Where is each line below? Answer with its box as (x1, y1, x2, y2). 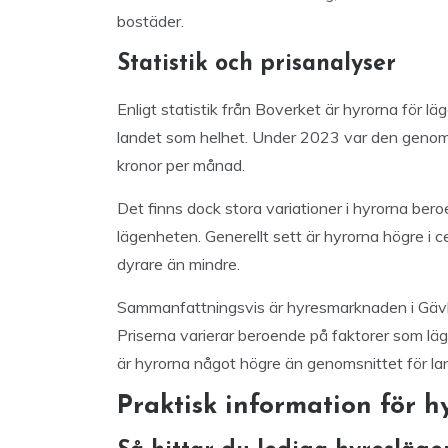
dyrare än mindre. (117, 254, 240, 274)
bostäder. (117, 11, 184, 31)
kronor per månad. (117, 155, 245, 175)
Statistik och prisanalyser (117, 53, 396, 76)
